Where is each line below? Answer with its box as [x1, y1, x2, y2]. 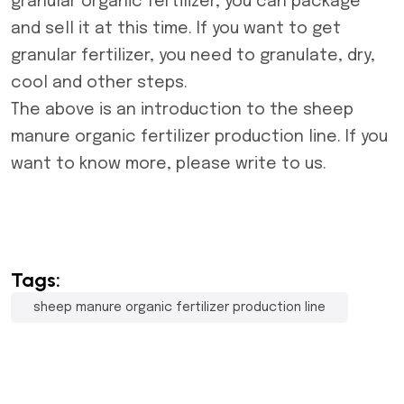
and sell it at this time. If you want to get [11, 21, 341, 37]
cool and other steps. [11, 75, 188, 91]
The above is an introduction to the [11, 102, 303, 118]
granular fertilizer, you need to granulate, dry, [11, 48, 375, 64]
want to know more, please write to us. [11, 156, 326, 172]
